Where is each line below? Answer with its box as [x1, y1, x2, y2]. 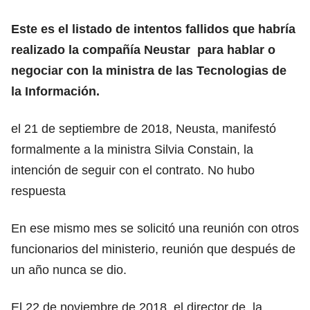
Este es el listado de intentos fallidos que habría [11, 21, 295, 36]
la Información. [11, 84, 103, 98]
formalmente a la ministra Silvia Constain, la [11, 142, 253, 156]
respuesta [11, 183, 69, 198]
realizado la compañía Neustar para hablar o [11, 42, 275, 57]
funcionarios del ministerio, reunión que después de [11, 241, 295, 256]
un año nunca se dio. [11, 262, 130, 277]
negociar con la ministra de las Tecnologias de [11, 63, 286, 77]
